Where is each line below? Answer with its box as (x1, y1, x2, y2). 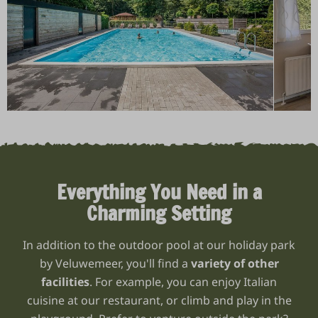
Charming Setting (87, 199, 231, 228)
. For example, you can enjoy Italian (89, 274, 277, 290)
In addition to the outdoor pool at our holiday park (23, 237, 295, 253)
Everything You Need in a (56, 178, 262, 207)
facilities (41, 274, 89, 290)
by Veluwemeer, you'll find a (39, 256, 191, 272)
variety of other (190, 256, 279, 272)
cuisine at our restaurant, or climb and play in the (26, 292, 292, 309)
